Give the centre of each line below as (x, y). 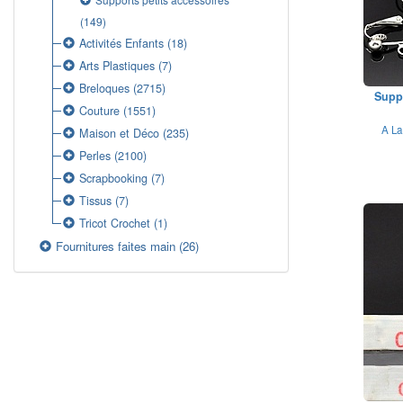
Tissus (96, 201)
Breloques (105, 88)
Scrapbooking (114, 178)
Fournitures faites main (116, 246)
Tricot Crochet (115, 223)
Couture (100, 111)
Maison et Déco (120, 133)
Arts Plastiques (117, 66)
